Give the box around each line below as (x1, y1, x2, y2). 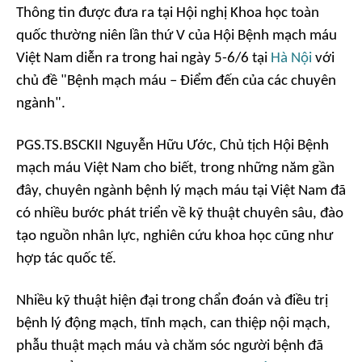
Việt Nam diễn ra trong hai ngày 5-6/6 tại (16, 51, 271, 66)
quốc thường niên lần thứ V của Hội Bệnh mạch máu (16, 28, 337, 44)
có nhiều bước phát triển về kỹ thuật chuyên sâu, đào (16, 206, 343, 221)
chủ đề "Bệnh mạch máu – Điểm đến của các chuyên (16, 74, 336, 89)
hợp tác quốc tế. (16, 251, 116, 267)
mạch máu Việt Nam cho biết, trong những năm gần (16, 161, 335, 176)
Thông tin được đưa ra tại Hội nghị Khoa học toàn (16, 6, 319, 21)
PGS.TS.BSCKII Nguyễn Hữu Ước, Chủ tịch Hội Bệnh (16, 138, 329, 154)
